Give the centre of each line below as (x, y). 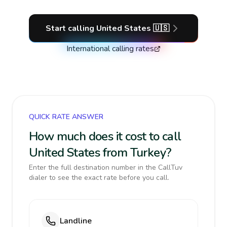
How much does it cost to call (105, 136)
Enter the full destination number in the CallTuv (106, 167)
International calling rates (110, 49)
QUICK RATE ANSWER (66, 117)
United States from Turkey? (100, 153)
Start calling (71, 28)
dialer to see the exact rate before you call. (99, 178)
